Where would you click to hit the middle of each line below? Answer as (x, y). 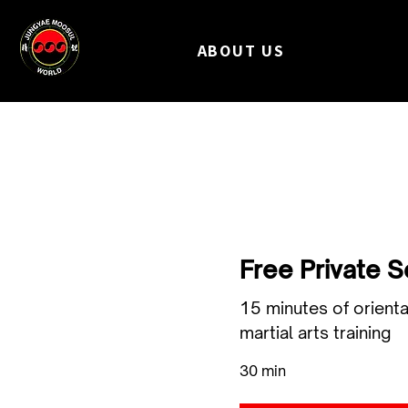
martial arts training (315, 332)
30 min (263, 371)
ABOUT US (241, 51)
